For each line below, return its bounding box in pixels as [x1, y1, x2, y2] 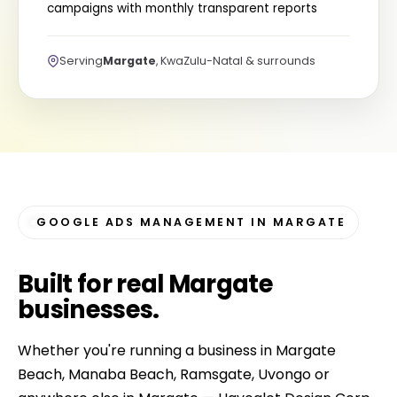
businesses [18, 292, 153, 327]
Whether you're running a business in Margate [18, 340, 336, 361]
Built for [18, 267, 117, 301]
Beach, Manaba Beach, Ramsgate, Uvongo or [18, 364, 330, 385]
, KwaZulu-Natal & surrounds [156, 53, 315, 68]
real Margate [116, 267, 274, 301]
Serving [59, 53, 103, 68]
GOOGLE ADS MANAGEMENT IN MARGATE [36, 214, 346, 230]
